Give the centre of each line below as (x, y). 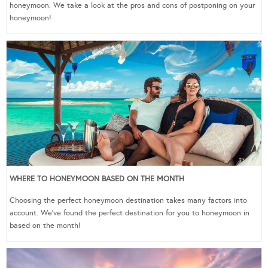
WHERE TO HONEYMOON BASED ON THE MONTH (97, 179)
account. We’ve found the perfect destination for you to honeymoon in (130, 213)
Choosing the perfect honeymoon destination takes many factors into (128, 200)
